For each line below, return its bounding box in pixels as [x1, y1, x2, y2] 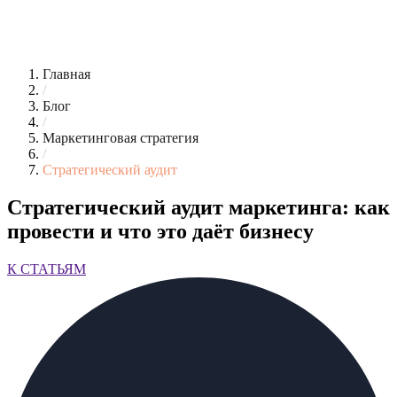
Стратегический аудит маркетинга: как [7, 195, 390, 219]
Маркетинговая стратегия [43, 130, 198, 145]
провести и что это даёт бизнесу [7, 219, 314, 243]
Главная [43, 66, 90, 82]
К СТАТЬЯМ [7, 261, 86, 276]
